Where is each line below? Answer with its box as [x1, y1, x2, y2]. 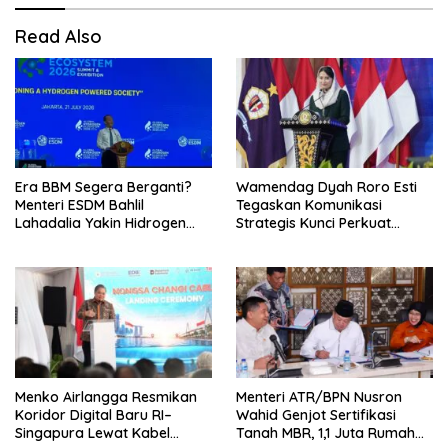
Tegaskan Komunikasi [236, 196, 382, 215]
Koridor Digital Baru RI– [15, 405, 172, 424]
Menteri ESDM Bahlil [15, 196, 144, 215]
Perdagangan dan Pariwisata [236, 232, 432, 251]
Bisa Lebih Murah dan [15, 232, 158, 251]
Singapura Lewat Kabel [15, 423, 170, 442]
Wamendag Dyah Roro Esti [236, 178, 417, 197]
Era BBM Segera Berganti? [15, 178, 192, 197]
